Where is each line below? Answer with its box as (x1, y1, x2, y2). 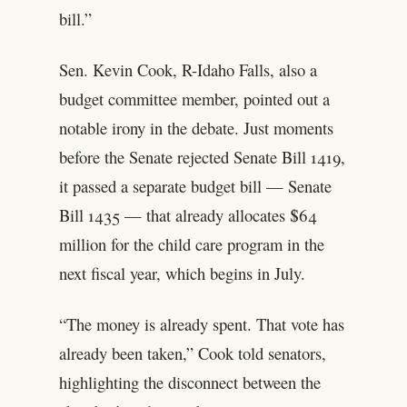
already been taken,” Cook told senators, (58, 342, 326, 365)
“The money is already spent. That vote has (58, 313, 344, 336)
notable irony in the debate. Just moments (58, 116, 333, 140)
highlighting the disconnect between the (58, 371, 321, 394)
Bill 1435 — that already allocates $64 (58, 203, 317, 227)
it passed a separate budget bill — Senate (58, 174, 332, 198)
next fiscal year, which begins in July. (58, 262, 305, 285)
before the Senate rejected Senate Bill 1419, (58, 145, 345, 169)
